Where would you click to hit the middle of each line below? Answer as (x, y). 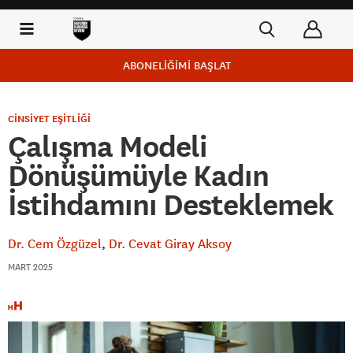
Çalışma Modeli (108, 147)
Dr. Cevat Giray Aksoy (170, 243)
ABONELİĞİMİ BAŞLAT (176, 65)
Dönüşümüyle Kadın (138, 176)
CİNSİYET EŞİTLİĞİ (49, 119)
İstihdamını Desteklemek (171, 205)
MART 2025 (30, 267)
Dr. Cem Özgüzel (55, 243)
